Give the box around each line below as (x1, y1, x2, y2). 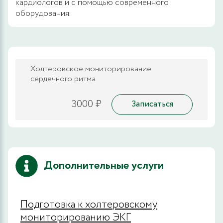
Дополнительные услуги (44, 157, 164, 174)
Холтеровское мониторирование (30, 63, 151, 75)
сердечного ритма (30, 73, 96, 85)
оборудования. (15, 7, 71, 20)
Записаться (131, 98, 173, 111)
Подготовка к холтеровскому (20, 197, 157, 213)
